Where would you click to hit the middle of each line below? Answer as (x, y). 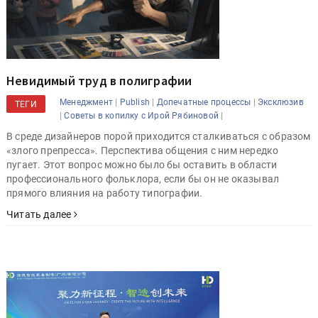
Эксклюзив (281, 103)
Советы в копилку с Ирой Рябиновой (142, 116)
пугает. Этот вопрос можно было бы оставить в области (142, 165)
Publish (135, 103)
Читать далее (40, 215)
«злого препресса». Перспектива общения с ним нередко (143, 151)
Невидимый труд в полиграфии (99, 81)
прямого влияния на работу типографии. (105, 193)
